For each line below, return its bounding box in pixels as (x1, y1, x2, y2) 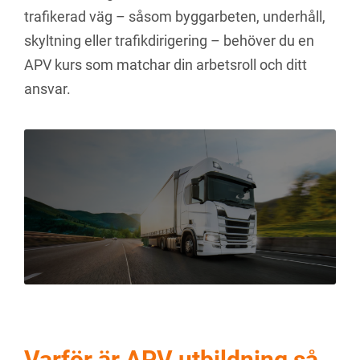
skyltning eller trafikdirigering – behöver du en (24, 32, 314, 49)
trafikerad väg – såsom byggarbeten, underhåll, (24, 8, 325, 25)
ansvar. (24, 80, 71, 97)
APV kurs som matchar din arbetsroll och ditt (24, 56, 307, 73)
